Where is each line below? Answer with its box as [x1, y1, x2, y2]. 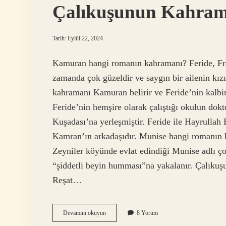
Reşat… [52, 175, 82, 186]
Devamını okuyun [63, 209, 106, 217]
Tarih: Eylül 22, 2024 [52, 35, 103, 42]
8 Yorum [137, 209, 158, 217]
